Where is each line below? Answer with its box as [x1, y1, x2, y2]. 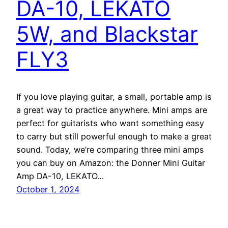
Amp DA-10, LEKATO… [16, 171, 104, 182]
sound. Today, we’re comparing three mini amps [16, 145, 204, 155]
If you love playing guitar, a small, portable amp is [16, 92, 212, 102]
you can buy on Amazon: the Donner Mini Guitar [16, 158, 205, 168]
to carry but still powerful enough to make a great [16, 131, 212, 142]
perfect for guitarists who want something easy [16, 118, 204, 129]
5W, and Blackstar [16, 21, 198, 47]
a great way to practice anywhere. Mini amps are [16, 105, 207, 116]
